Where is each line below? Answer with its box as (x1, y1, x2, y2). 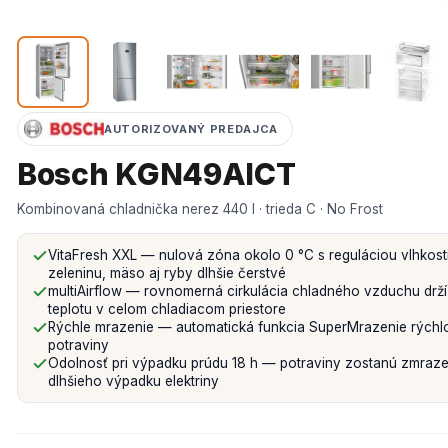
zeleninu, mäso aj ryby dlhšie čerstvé (48, 265, 286, 281)
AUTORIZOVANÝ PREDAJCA (104, 121, 278, 136)
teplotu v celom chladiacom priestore (48, 301, 286, 317)
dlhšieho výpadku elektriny (48, 373, 219, 389)
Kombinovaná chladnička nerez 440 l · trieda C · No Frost (17, 201, 383, 217)
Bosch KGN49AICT (17, 156, 296, 192)
